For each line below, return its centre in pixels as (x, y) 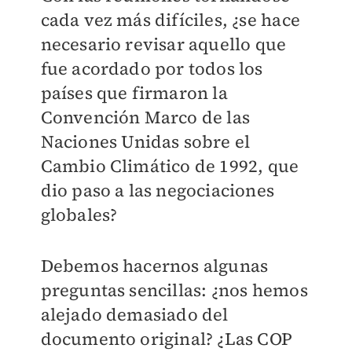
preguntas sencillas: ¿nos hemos (174, 290)
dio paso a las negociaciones (158, 191)
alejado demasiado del (134, 315)
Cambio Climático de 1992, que (170, 166)
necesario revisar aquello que (163, 44)
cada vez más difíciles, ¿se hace (170, 20)
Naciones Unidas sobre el (145, 142)
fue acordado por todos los (152, 69)
